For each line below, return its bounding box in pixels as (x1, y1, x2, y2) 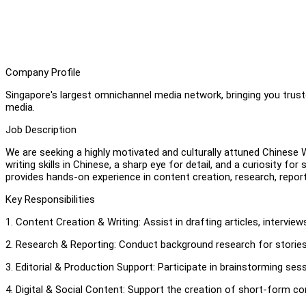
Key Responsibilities (5, 193, 95, 206)
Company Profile (5, 66, 81, 79)
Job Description (5, 123, 76, 136)
